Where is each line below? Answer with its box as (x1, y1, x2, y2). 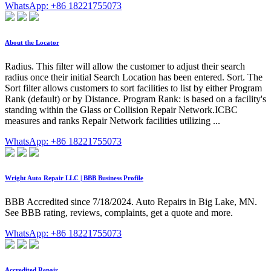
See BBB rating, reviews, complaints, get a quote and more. (5, 207, 233, 218)
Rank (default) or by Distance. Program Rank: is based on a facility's (5, 93, 266, 104)
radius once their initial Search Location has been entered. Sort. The (5, 71, 263, 82)
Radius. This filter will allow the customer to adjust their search (5, 60, 245, 71)
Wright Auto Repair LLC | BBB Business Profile (5, 174, 143, 181)
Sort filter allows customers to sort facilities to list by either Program (5, 82, 262, 93)
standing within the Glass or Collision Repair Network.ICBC (5, 104, 238, 115)
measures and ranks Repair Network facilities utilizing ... (5, 115, 220, 126)
